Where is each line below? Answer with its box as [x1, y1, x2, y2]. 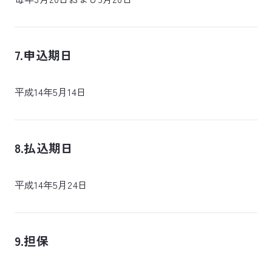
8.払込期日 [15, 139, 73, 157]
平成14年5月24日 [15, 177, 87, 192]
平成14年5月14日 [15, 84, 86, 99]
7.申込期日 [15, 46, 73, 64]
